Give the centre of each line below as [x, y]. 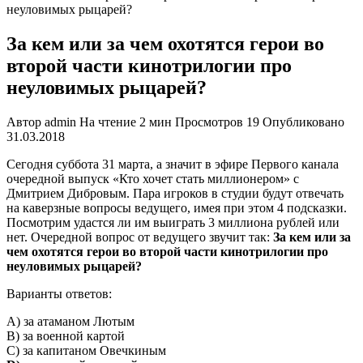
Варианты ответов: [59, 293]
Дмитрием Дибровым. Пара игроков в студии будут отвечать [175, 193]
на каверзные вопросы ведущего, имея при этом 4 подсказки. [177, 207]
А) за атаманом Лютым [70, 321]
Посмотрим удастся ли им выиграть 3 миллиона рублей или [173, 222]
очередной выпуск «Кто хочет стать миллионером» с [153, 178]
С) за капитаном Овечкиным [86, 350]
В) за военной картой [66, 335]
